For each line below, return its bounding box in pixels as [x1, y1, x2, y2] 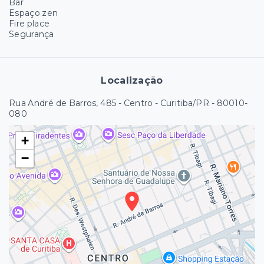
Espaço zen [9, 8, 58, 19]
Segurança [9, 29, 54, 40]
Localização [101, 75, 163, 87]
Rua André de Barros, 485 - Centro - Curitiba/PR [9, 98, 210, 109]
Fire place [9, 18, 50, 29]
